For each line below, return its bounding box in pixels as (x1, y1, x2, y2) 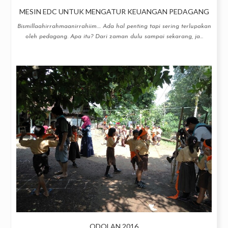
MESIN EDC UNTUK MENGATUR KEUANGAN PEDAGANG (19, 7, 209, 16)
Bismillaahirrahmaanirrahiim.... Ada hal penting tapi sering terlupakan (17, 23, 211, 30)
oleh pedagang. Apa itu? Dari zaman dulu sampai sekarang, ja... (25, 34, 203, 40)
